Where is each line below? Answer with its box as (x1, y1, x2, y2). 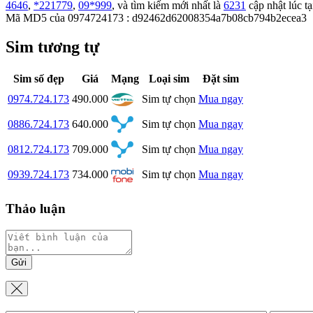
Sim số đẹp (13, 73, 64, 85)
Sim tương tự (6, 38, 99, 57)
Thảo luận (6, 201, 66, 217)
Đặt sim (203, 73, 239, 85)
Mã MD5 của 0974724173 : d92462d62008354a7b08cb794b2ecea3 (6, 11, 307, 24)
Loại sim (148, 73, 189, 85)
